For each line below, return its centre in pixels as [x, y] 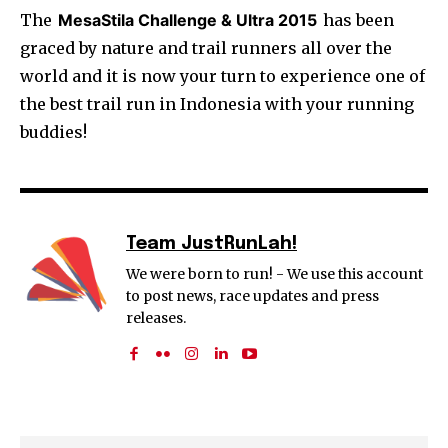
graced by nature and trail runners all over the [206, 47]
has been [356, 19]
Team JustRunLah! [211, 243]
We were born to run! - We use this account [274, 273]
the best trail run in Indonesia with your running [217, 103]
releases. [156, 317]
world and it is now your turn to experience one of [222, 75]
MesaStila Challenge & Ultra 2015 [187, 19]
